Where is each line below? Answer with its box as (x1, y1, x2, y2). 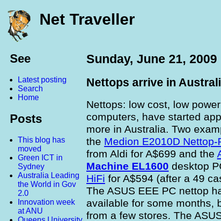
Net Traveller (39, 10, 135, 29)
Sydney (18, 162, 44, 171)
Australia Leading (18, 171, 79, 180)
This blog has (18, 136, 65, 145)
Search (18, 84, 43, 93)
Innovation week (18, 198, 75, 207)
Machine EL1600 (86, 160, 169, 172)
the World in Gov (18, 180, 76, 189)
